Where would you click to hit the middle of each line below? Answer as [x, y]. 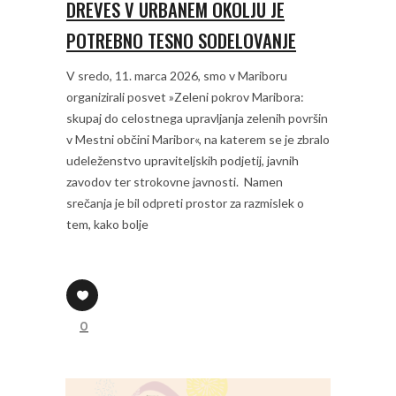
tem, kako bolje [107, 225]
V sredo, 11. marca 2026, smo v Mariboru [177, 76]
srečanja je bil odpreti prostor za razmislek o [185, 203]
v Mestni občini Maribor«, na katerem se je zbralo [198, 140]
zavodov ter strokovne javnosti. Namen [175, 182]
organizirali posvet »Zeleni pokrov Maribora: [185, 97]
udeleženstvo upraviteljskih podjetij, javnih [183, 161]
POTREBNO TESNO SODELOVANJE [181, 41]
